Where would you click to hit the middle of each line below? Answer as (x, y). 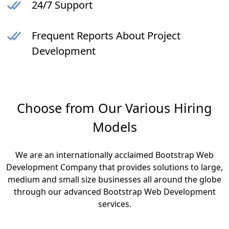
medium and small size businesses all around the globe (114, 180)
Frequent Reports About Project (106, 36)
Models (114, 127)
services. (114, 204)
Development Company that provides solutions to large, (114, 167)
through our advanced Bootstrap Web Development (114, 192)
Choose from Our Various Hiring (114, 108)
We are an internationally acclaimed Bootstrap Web (114, 155)
